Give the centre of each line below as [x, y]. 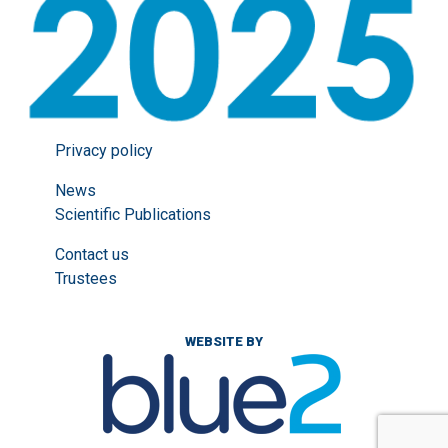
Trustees [86, 279]
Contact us [92, 255]
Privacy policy [104, 151]
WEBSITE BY [224, 342]
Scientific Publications [133, 215]
